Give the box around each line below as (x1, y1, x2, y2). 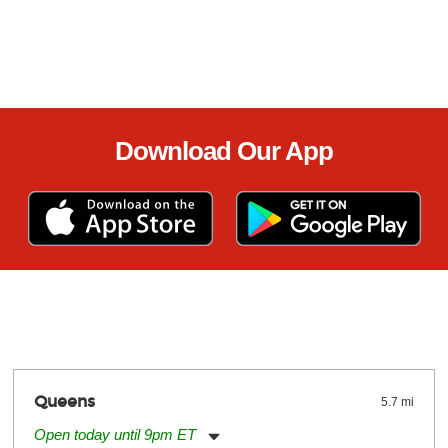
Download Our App (115, 136, 333, 166)
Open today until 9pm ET (33, 426, 196, 443)
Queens (33, 392, 95, 411)
